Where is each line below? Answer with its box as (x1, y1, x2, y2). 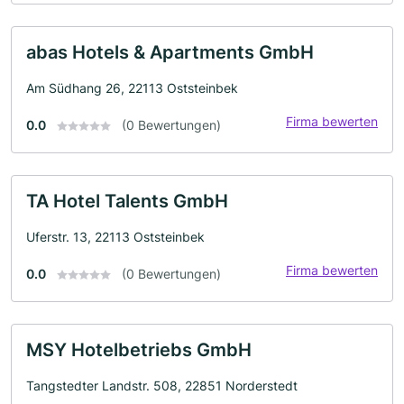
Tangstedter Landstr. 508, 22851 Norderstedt (26, 377, 298, 393)
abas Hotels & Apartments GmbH (26, 41, 314, 63)
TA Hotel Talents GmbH (26, 189, 228, 212)
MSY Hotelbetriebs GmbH (26, 338, 252, 361)
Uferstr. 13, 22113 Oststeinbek (26, 228, 205, 244)
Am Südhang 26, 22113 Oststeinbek (26, 79, 238, 96)
